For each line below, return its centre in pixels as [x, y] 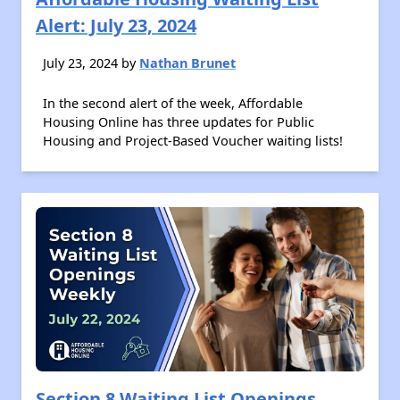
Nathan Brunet [187, 63]
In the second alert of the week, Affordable [173, 103]
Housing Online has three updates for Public [179, 122]
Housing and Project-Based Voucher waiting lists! [193, 141]
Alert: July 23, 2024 [116, 25]
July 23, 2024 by [91, 63]
